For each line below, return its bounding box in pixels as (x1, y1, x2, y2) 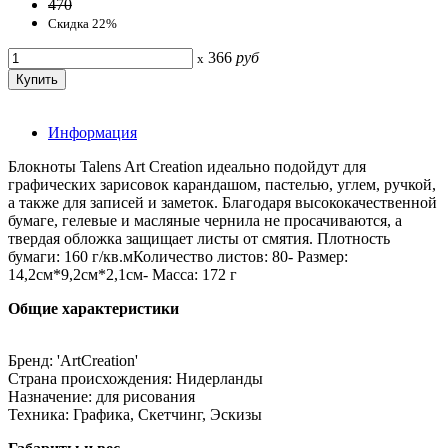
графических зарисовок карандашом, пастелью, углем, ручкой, (8, 175, 436, 193)
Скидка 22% (48, 15, 117, 31)
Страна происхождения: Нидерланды (8, 369, 263, 387)
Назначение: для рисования (8, 387, 195, 405)
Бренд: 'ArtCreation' (8, 351, 138, 369)
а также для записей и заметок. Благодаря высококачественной (8, 193, 437, 211)
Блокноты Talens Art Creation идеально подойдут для (8, 157, 366, 175)
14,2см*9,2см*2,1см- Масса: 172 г (8, 265, 237, 283)
